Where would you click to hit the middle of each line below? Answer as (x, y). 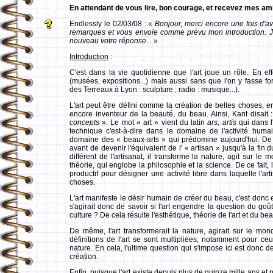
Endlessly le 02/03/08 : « (112, 24)
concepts (84, 122)
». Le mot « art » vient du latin (154, 122)
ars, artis (222, 122)
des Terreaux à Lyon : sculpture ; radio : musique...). (154, 90)
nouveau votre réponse (108, 41)
